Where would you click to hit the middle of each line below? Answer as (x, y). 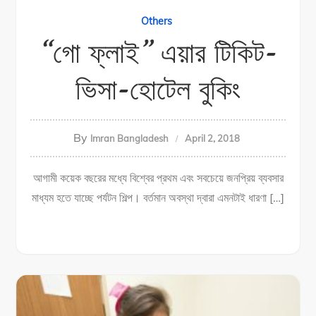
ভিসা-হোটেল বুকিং (158, 90)
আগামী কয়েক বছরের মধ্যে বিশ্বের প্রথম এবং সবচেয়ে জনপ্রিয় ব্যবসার (158, 178)
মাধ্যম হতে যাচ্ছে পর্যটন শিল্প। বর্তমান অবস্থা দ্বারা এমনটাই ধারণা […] (158, 197)
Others (156, 21)
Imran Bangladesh (129, 138)
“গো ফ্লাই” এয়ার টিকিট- (158, 53)
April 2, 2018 (212, 138)
